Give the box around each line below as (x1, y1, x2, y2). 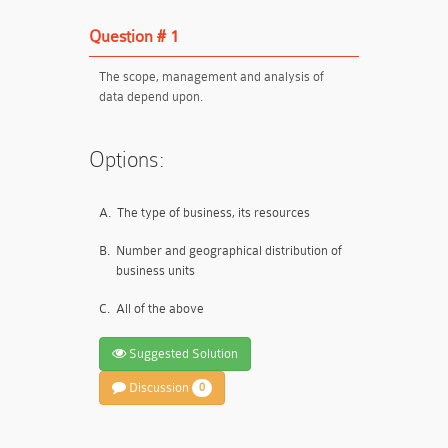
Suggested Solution (126, 346, 238, 361)
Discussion (126, 380, 192, 395)
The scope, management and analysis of (99, 69, 324, 84)
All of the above (116, 301, 204, 316)
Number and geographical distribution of (116, 243, 342, 258)
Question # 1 (89, 27, 179, 46)
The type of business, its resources (117, 205, 310, 220)
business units (116, 263, 195, 278)
